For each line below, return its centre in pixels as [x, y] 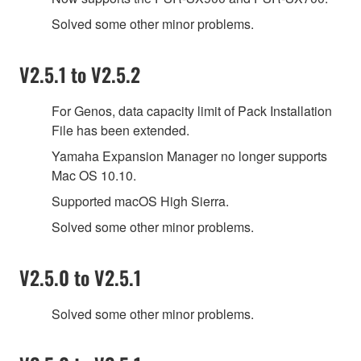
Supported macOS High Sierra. [140, 201]
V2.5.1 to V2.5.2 [80, 74]
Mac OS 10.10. [94, 175]
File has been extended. [120, 130]
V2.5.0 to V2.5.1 [80, 277]
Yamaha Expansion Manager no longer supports [189, 156]
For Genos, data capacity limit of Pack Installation [192, 110]
